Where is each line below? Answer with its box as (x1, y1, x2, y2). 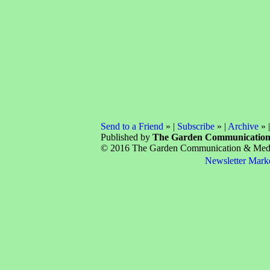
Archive (227, 121, 259, 131)
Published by (100, 132, 152, 142)
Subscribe (177, 121, 215, 131)
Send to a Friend (100, 121, 163, 131)
